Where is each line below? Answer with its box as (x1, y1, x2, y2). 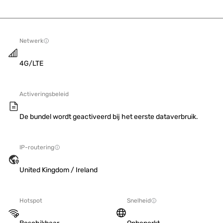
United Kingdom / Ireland (19, 166, 98, 174)
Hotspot (19, 197, 42, 204)
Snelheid (127, 197, 151, 204)
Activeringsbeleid (19, 91, 69, 98)
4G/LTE (19, 59, 43, 68)
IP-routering (19, 144, 54, 151)
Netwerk (19, 37, 43, 44)
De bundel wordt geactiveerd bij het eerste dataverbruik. (19, 112, 198, 121)
